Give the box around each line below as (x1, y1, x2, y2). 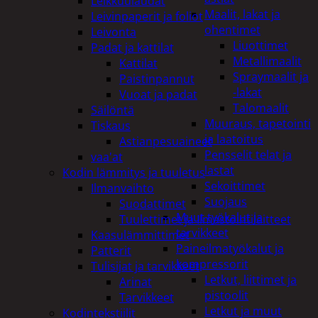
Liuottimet (233, 38, 288, 53)
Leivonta (91, 23, 136, 40)
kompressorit (176, 256, 248, 272)
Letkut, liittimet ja (204, 272, 297, 287)
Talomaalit (233, 100, 289, 116)
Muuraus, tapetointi (204, 116, 311, 131)
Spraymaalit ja (233, 69, 309, 84)
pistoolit (204, 287, 248, 303)
